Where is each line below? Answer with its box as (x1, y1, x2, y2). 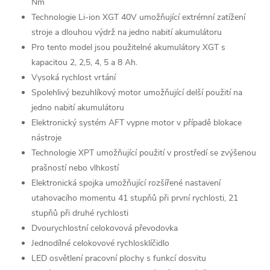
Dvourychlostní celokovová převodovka (31, 222, 178, 234)
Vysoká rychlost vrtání (31, 71, 116, 83)
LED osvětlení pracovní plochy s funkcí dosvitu (31, 252, 206, 264)
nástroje (31, 131, 61, 143)
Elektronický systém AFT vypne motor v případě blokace (31, 116, 242, 128)
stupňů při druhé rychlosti (31, 207, 128, 219)
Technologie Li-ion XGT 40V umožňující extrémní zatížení (31, 11, 245, 23)
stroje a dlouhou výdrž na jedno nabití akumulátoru (31, 26, 222, 38)
